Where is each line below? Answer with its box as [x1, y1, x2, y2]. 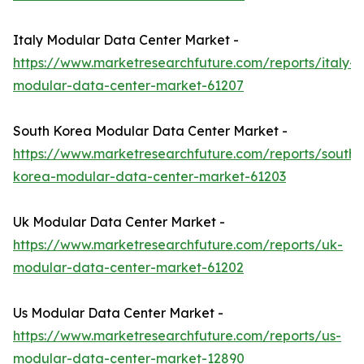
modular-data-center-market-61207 [13, 77, 244, 94]
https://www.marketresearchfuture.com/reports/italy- [13, 54, 355, 71]
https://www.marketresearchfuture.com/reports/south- [13, 145, 362, 162]
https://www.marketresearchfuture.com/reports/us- [13, 327, 341, 344]
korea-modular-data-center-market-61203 [13, 168, 286, 185]
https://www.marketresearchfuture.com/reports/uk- [13, 236, 343, 253]
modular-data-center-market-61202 [13, 259, 244, 276]
